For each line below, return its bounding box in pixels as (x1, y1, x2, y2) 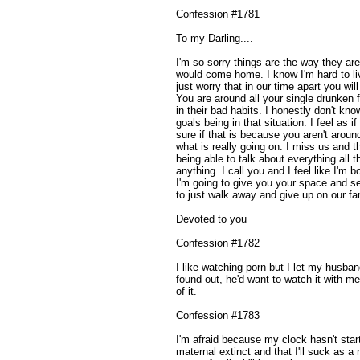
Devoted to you (176, 212, 247, 225)
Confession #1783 (176, 309, 260, 321)
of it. (176, 284, 197, 297)
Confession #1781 (176, 7, 260, 20)
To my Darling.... (176, 31, 253, 44)
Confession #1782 (176, 236, 260, 249)
